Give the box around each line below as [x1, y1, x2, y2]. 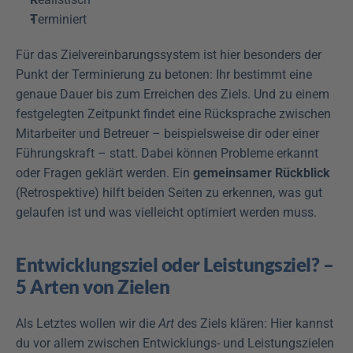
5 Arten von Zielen [16, 275, 169, 299]
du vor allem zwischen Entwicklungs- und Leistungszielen [16, 336, 334, 351]
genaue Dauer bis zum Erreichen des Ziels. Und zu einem [16, 87, 329, 102]
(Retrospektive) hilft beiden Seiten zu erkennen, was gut [16, 185, 322, 201]
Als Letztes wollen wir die [16, 316, 158, 332]
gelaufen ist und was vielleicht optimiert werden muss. [16, 205, 317, 221]
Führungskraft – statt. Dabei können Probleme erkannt [16, 146, 318, 162]
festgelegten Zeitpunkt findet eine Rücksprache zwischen [16, 106, 331, 122]
